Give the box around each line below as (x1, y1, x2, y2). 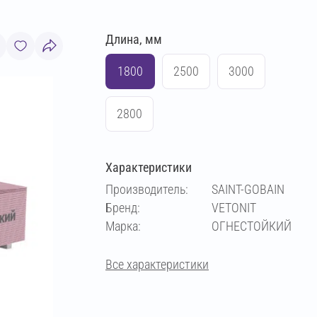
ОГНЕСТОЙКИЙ (212, 219, 292, 234)
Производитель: (105, 182, 188, 197)
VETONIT (212, 200, 256, 215)
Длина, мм (105, 32, 162, 47)
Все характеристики (105, 257, 209, 272)
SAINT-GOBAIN (212, 182, 284, 197)
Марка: (105, 219, 141, 234)
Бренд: (105, 200, 140, 215)
